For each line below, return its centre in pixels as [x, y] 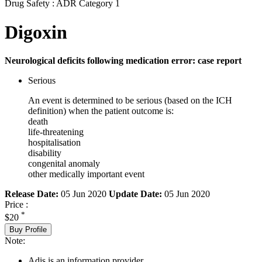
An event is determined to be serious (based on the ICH [130, 101]
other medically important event [86, 174]
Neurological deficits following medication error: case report [123, 61]
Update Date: [135, 194]
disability [45, 153]
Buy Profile [28, 229]
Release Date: [32, 194]
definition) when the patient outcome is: [101, 111]
